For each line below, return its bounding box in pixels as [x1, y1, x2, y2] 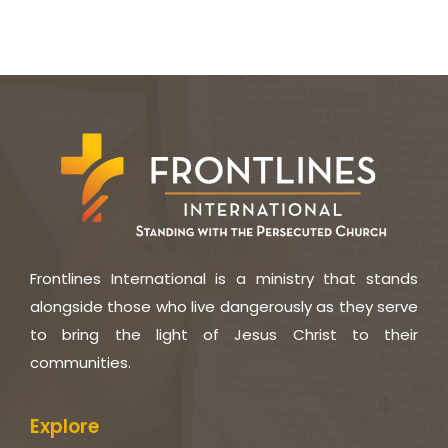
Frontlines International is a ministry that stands [30, 268, 418, 290]
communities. [30, 352, 131, 374]
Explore [30, 413, 99, 441]
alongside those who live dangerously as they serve [30, 296, 418, 318]
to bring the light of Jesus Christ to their [30, 324, 418, 346]
